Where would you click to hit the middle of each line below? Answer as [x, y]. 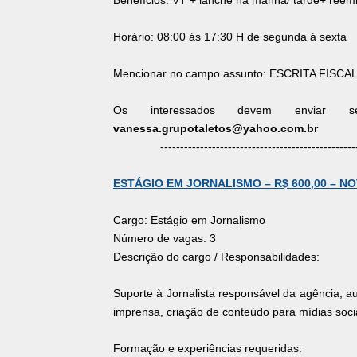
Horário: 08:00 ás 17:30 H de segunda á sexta [230, 37]
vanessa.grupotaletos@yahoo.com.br [216, 129]
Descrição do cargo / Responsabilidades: [216, 257]
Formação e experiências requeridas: [208, 349]
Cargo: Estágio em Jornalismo [189, 220]
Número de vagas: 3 [165, 239]
